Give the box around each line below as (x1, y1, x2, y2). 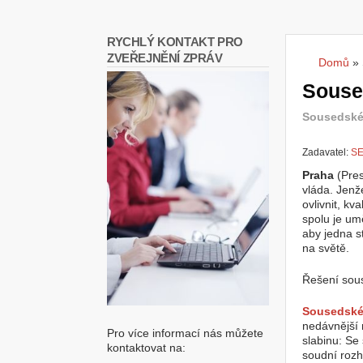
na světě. (302, 241, 349, 254)
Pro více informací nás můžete (107, 326, 263, 340)
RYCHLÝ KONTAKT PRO (107, 35, 243, 49)
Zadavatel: (302, 147, 351, 158)
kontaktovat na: (107, 340, 186, 354)
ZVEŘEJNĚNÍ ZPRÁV (107, 51, 223, 65)
